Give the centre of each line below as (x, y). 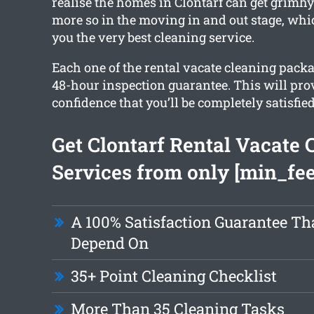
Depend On (109, 243)
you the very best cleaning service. (153, 37)
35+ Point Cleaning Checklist (173, 276)
